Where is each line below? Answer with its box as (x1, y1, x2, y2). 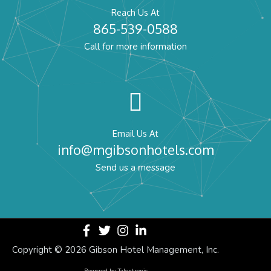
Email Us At (113, 128, 158, 139)
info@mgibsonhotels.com (57, 141, 214, 158)
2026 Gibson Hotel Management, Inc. (65, 244, 219, 256)
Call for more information (84, 41, 187, 53)
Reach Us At (111, 7, 160, 18)
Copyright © (12, 244, 65, 256)
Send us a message (96, 162, 175, 174)
